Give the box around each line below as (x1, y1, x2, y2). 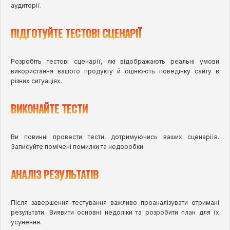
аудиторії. (11, 1, 42, 9)
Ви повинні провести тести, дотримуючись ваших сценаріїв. (11, 132, 219, 141)
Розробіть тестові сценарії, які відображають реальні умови (11, 57, 219, 65)
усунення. (11, 218, 42, 226)
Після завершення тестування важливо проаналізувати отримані (11, 198, 219, 206)
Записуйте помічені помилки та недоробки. (11, 142, 145, 150)
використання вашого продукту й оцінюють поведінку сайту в (11, 67, 219, 75)
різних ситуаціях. (11, 76, 62, 85)
